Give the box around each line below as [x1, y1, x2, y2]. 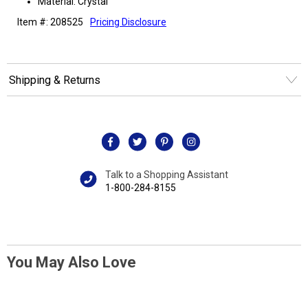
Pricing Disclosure [90, 16, 166, 27]
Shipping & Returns [9, 73, 100, 87]
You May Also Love [7, 254, 136, 271]
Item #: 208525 [17, 16, 83, 27]
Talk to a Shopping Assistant [105, 169, 228, 180]
